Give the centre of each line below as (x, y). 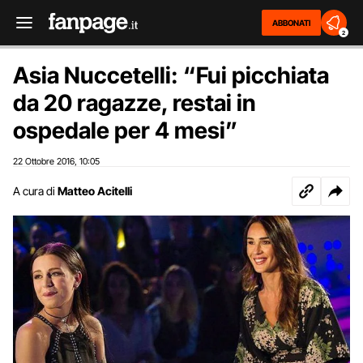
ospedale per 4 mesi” (125, 130)
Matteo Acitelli (95, 191)
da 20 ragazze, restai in (135, 103)
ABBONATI (291, 23)
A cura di (34, 191)
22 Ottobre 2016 (44, 161)
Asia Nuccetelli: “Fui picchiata (171, 75)
